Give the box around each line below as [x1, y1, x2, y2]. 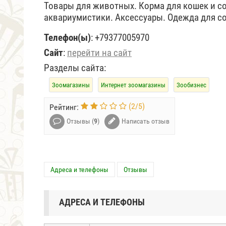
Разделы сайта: [44, 62, 106, 74]
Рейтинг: [49, 102, 81, 112]
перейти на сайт [67, 47, 132, 59]
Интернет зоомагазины [101, 81, 165, 89]
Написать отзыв [122, 117, 169, 125]
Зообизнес [177, 81, 206, 89]
